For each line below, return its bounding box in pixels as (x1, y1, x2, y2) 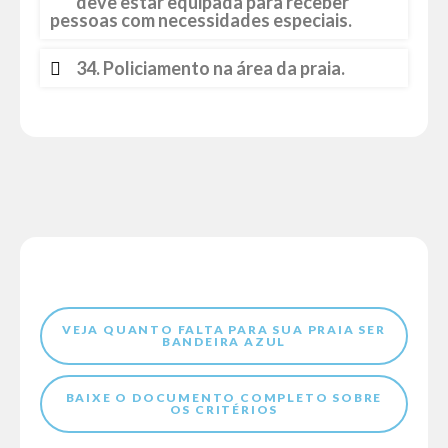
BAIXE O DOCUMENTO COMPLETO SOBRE (65, 390, 383, 405)
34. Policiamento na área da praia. (76, 57, 345, 79)
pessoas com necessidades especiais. (50, 9, 352, 31)
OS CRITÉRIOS (169, 402, 279, 417)
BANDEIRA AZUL (161, 334, 287, 349)
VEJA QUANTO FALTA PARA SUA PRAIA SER (62, 322, 386, 337)
